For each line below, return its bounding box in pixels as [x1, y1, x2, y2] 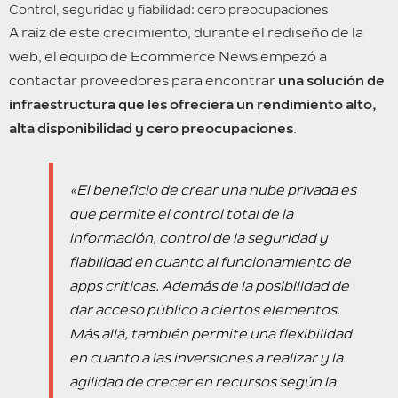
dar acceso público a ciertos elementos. [69, 301, 341, 318]
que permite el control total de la [69, 205, 294, 222]
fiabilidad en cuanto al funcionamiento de [69, 253, 352, 270]
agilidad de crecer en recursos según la [69, 373, 337, 390]
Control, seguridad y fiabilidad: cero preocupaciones [9, 2, 329, 18]
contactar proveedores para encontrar [9, 72, 278, 89]
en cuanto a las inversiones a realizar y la [69, 349, 344, 366]
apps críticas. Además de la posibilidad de [69, 277, 350, 294]
